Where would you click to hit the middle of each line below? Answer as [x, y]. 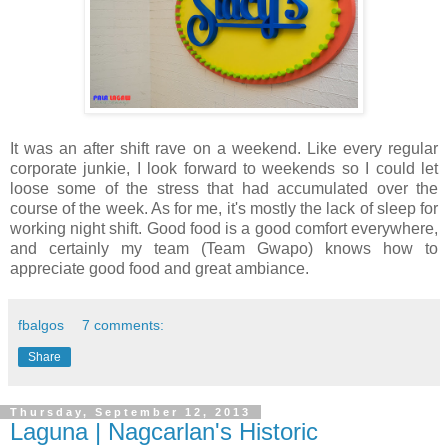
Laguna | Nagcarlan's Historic [164, 431]
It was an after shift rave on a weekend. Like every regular [224, 148]
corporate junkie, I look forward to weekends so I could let [224, 168]
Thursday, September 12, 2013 [130, 411]
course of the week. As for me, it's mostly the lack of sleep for [224, 208]
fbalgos [41, 324]
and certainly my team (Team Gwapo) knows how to [224, 248]
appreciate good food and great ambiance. [159, 268]
